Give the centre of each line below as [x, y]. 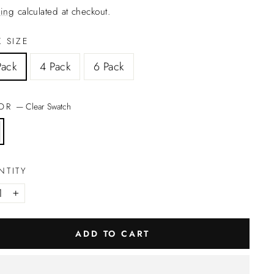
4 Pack [55, 67]
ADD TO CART [113, 233]
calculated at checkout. [62, 12]
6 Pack [109, 67]
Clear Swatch [49, 106]
